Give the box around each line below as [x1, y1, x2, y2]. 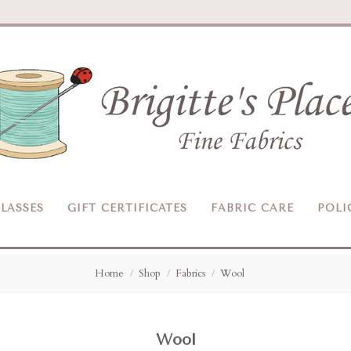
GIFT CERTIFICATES [67, 202, 187, 214]
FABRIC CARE [210, 202, 294, 214]
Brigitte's [198, 73, 319, 107]
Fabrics [175, 266, 205, 280]
